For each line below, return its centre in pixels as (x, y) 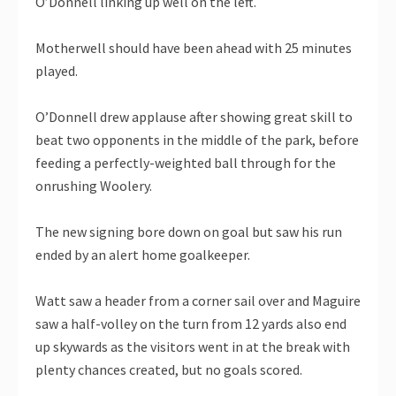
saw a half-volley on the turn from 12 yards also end (191, 324)
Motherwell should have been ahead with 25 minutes (194, 48)
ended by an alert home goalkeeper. (143, 255)
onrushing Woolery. (94, 186)
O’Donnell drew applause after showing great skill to (194, 117)
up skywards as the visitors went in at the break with (193, 347)
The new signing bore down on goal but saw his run (189, 232)
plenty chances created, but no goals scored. (169, 370)
